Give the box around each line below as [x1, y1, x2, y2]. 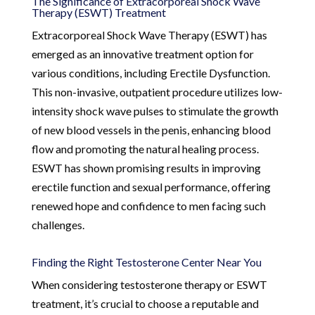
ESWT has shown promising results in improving [31, 160, 261, 174]
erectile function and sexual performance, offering [31, 179, 271, 193]
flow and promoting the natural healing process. [31, 141, 259, 155]
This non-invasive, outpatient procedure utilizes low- [31, 84, 283, 98]
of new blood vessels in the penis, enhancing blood [31, 122, 271, 136]
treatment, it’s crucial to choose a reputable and [31, 296, 259, 310]
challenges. [31, 217, 84, 231]
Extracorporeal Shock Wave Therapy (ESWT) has [31, 27, 267, 41]
